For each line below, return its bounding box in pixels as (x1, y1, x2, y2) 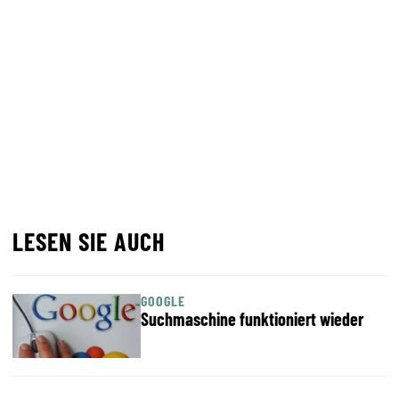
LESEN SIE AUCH (12, 226, 165, 256)
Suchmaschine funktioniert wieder (141, 308, 363, 330)
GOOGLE (141, 292, 185, 309)
